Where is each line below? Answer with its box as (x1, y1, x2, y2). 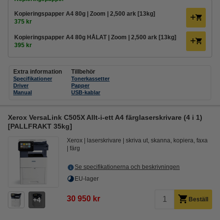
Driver (13, 82, 28, 88)
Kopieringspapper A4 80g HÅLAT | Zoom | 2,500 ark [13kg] (14, 34, 176, 41)
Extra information (13, 68, 62, 75)
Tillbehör (71, 68, 96, 75)
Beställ (189, 196, 208, 203)
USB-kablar (71, 89, 101, 95)
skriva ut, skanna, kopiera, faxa (126, 137, 208, 144)
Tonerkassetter (71, 76, 110, 82)
